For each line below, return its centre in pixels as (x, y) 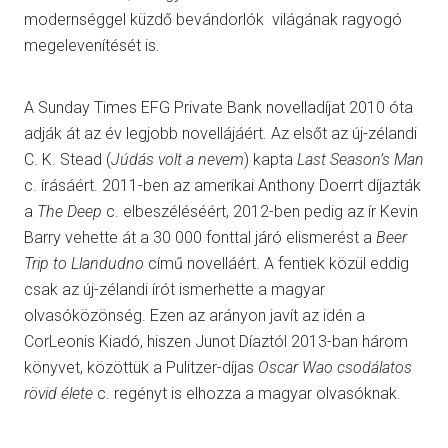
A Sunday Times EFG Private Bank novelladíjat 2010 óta (218, 108)
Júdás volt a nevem (177, 160)
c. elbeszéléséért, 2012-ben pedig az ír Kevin (260, 212)
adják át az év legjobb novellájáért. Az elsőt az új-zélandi (220, 134)
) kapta (270, 160)
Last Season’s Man (360, 160)
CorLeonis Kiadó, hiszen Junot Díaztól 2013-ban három (216, 342)
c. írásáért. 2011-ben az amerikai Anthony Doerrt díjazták (222, 186)
